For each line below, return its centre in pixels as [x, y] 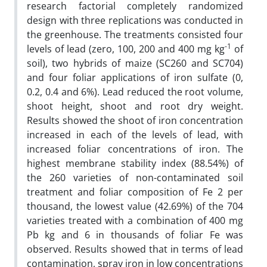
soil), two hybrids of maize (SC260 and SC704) [135, 63]
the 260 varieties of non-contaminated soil [135, 177]
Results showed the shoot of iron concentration [135, 120]
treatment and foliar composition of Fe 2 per [135, 192]
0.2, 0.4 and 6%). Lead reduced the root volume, [135, 91]
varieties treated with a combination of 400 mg [135, 220]
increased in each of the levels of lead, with [135, 134]
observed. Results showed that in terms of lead [135, 249]
